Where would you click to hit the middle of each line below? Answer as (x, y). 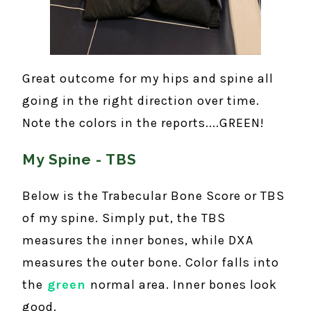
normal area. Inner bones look (184, 285)
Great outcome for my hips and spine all (148, 78)
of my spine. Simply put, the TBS (124, 218)
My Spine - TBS (79, 159)
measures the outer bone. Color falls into (151, 262)
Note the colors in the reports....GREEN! (143, 123)
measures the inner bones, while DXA (138, 240)
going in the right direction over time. (143, 101)
